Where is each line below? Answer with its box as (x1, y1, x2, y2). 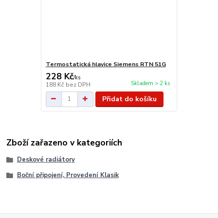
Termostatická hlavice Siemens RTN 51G (45, 60, 166, 68)
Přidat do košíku (102, 94, 157, 104)
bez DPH (65, 80, 91, 89)
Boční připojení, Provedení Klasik (17, 170, 119, 180)
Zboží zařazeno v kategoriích (6, 136, 123, 148)
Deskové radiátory (17, 155, 75, 164)
